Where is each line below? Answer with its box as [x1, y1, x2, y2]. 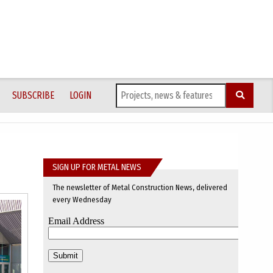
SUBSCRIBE [12, 89, 54, 101]
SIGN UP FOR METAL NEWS [52, 162, 141, 172]
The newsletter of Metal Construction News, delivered [52, 183, 227, 192]
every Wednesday [52, 195, 112, 204]
